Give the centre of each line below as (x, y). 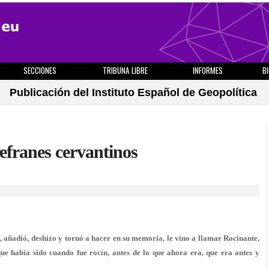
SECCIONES (40, 70)
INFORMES (208, 70)
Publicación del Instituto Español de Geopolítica (133, 92)
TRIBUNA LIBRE (125, 70)
